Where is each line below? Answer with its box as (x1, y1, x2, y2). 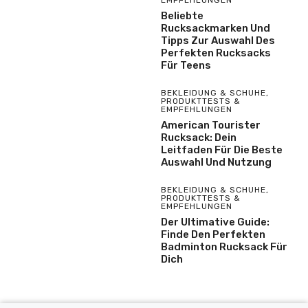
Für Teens (161, 58, 211, 71)
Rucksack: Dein (161, 131, 236, 144)
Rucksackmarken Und (161, 21, 270, 34)
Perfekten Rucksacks (161, 46, 271, 59)
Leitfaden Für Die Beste (161, 143, 283, 156)
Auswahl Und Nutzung (161, 155, 272, 168)
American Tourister (161, 118, 261, 131)
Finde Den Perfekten (161, 228, 265, 241)
